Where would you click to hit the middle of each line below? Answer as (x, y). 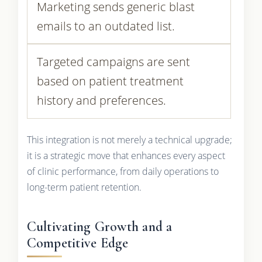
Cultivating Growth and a (99, 226)
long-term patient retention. (84, 187)
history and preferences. (101, 101)
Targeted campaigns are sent (113, 62)
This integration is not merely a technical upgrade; (129, 139)
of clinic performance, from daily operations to (123, 171)
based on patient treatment (110, 81)
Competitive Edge (77, 243)
